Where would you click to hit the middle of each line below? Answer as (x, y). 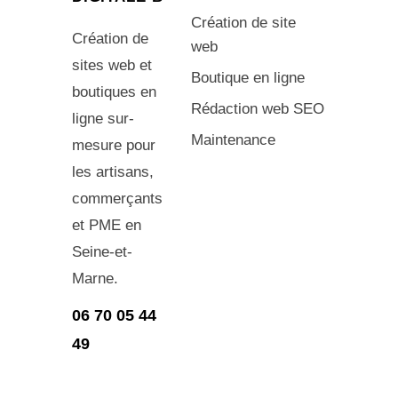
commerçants (117, 198)
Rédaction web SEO (258, 108)
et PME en (106, 225)
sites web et (111, 65)
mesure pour (113, 145)
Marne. (95, 278)
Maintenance (234, 139)
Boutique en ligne (248, 77)
